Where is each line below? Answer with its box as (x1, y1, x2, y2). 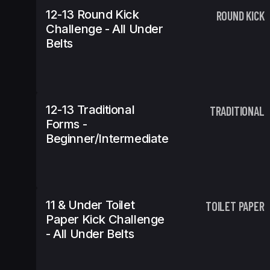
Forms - (46, 117, 87, 131)
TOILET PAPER (206, 199, 265, 213)
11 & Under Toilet (46, 198, 135, 212)
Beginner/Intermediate (46, 131, 169, 146)
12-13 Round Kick (46, 7, 139, 22)
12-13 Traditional (46, 102, 135, 117)
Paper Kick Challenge (46, 212, 165, 227)
